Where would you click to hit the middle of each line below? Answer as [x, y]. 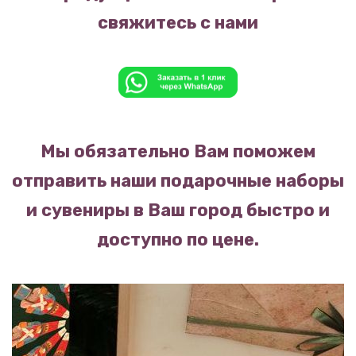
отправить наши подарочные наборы [178, 180]
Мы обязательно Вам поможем [178, 151]
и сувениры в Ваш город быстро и [178, 210]
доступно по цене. [178, 239]
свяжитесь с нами [178, 22]
